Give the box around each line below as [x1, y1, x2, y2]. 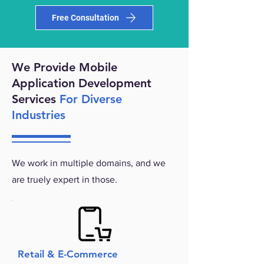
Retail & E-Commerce [18, 248, 118, 260]
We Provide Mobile [12, 60, 117, 74]
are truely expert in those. [12, 174, 117, 184]
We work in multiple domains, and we [12, 158, 166, 168]
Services [12, 92, 60, 106]
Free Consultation [52, 13, 119, 22]
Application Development [12, 76, 151, 90]
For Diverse [60, 92, 122, 106]
